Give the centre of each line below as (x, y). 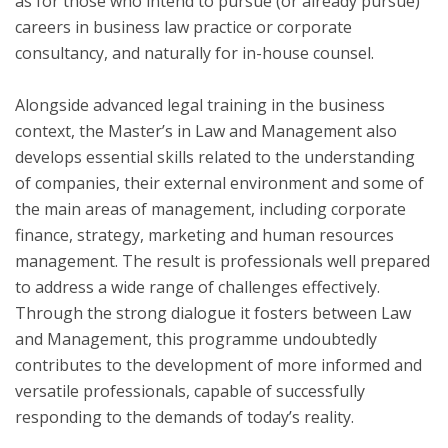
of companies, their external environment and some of (219, 183)
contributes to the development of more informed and (218, 365)
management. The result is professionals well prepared (222, 261)
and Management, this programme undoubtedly (196, 339)
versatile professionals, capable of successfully (190, 391)
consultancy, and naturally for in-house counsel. (194, 53)
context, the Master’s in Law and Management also (206, 131)
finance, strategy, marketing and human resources (204, 235)
